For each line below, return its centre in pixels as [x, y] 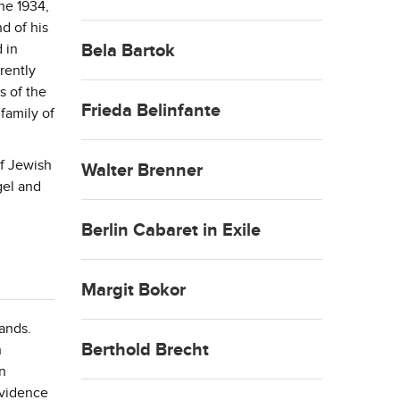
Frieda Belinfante [151, 111]
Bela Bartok [128, 51]
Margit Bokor [133, 291]
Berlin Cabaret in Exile [171, 231]
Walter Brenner [142, 171]
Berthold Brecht [145, 350]
